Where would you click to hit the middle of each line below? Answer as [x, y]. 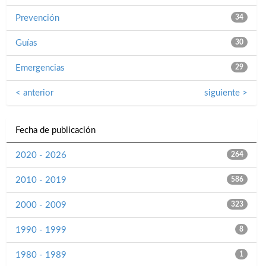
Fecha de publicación [56, 131]
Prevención [37, 18]
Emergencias [40, 68]
